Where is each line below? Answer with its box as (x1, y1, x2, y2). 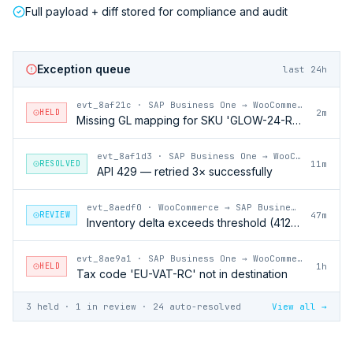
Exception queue (37, 61, 131, 76)
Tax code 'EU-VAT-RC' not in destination (76, 266, 288, 281)
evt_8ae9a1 (76, 252, 132, 264)
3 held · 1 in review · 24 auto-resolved (26, 300, 241, 312)
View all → (272, 300, 327, 312)
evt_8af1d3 (97, 150, 152, 162)
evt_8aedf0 (87, 201, 142, 213)
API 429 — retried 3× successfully (97, 164, 273, 178)
